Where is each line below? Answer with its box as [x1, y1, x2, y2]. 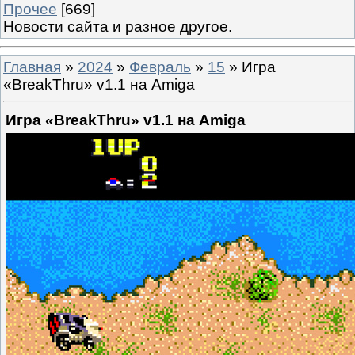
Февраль [129, 58, 191, 75]
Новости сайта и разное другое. [3, 17, 232, 35]
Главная [3, 58, 61, 75]
